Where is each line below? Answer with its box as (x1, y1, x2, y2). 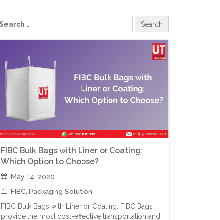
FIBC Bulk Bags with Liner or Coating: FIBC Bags (1, 202, 153, 210)
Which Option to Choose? (1, 157, 99, 166)
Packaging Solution (29, 188, 92, 195)
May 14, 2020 (11, 173, 55, 181)
